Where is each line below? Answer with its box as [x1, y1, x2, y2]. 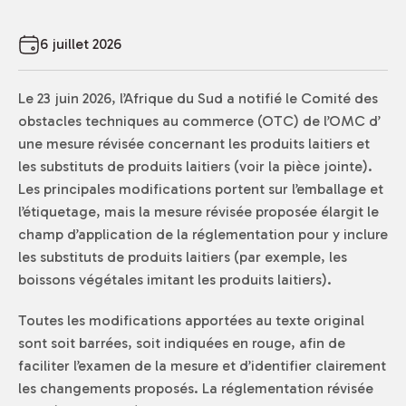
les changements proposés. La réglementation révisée [18, 380, 373, 397]
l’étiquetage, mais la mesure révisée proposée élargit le [18, 203, 379, 220]
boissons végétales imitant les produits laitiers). [18, 271, 332, 288]
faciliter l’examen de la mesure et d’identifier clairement [18, 357, 386, 374]
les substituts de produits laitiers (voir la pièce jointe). [18, 158, 372, 175]
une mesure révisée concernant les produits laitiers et [18, 135, 370, 152]
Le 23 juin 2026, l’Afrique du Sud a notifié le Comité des [18, 90, 378, 107]
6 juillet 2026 [40, 35, 121, 53]
